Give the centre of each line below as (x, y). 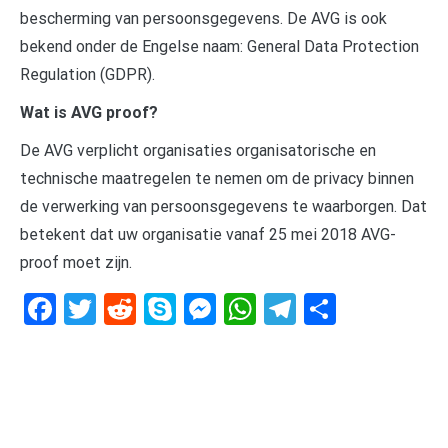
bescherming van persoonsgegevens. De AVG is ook (203, 18)
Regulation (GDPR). (87, 74)
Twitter (145, 308)
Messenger (293, 308)
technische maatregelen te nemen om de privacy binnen (217, 178)
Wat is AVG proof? (89, 112)
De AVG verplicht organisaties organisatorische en (198, 150)
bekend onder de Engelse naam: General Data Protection (219, 46)
